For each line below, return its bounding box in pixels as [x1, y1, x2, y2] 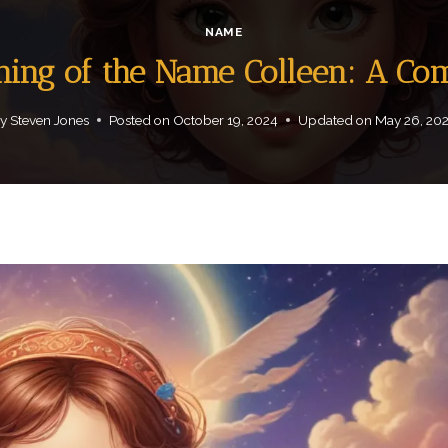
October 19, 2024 [173, 111, 279, 128]
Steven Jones [9, 111, 89, 128]
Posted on [108, 111, 170, 128]
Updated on [298, 111, 373, 128]
